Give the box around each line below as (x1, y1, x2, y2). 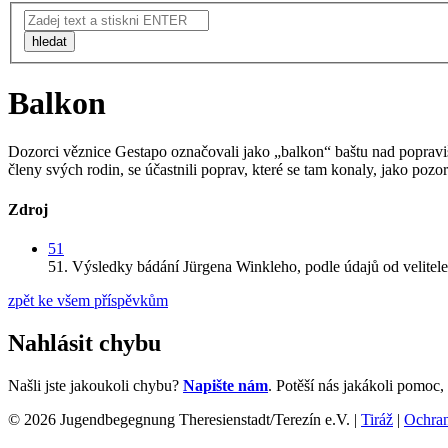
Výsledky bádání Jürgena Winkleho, (72, 258, 305, 275)
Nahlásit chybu (8, 329, 161, 356)
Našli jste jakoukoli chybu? (8, 376, 183, 394)
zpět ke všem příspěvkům (8, 292, 168, 309)
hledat (32, 33, 67, 49)
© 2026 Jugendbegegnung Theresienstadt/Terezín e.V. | (8, 410, 361, 428)
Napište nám (183, 376, 268, 394)
